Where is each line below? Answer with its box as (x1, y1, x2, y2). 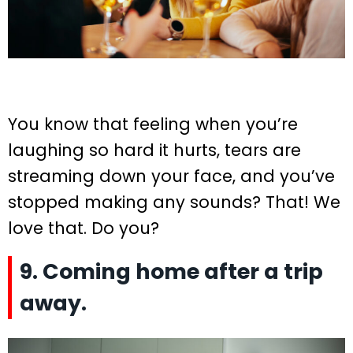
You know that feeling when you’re (8, 112, 298, 136)
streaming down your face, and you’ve (8, 164, 335, 188)
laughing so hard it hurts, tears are (8, 138, 301, 162)
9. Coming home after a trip (20, 256, 323, 286)
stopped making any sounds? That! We (8, 190, 340, 214)
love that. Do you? (8, 216, 159, 240)
